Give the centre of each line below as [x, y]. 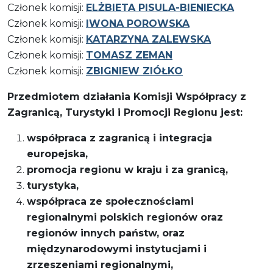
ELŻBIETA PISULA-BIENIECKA [160, 7]
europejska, [57, 154]
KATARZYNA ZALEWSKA [148, 39]
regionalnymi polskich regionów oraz [125, 217]
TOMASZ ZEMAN [129, 55]
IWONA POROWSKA [138, 23]
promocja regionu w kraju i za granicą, [127, 169]
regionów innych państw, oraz [106, 233]
